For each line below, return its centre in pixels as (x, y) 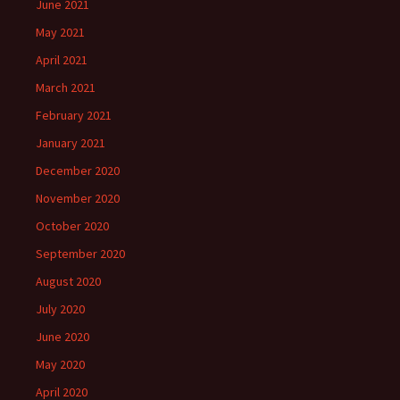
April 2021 (62, 60)
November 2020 (78, 198)
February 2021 (74, 115)
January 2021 (71, 143)
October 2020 (72, 226)
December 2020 (78, 171)
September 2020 (80, 254)
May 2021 (60, 32)
